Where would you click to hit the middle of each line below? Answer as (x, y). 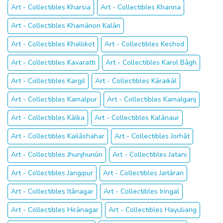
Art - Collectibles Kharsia (51, 7)
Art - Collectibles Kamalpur (54, 99)
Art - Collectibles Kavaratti (53, 62)
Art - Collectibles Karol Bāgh (151, 62)
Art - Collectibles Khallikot (53, 44)
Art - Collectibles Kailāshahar (58, 136)
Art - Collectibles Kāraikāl (136, 81)
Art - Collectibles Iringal (141, 191)
